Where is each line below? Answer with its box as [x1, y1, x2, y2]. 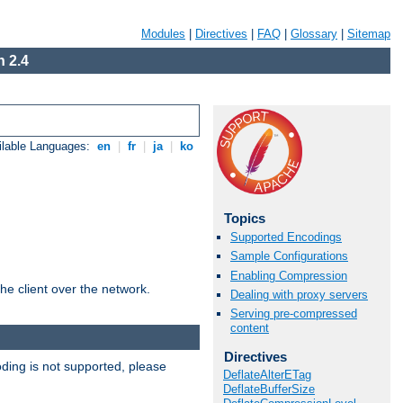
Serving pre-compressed [230, 306, 357, 320]
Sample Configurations [230, 249, 348, 264]
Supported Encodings [230, 230, 342, 245]
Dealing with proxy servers [230, 287, 368, 301]
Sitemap [347, 27, 390, 40]
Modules [141, 27, 185, 40]
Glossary [291, 27, 337, 40]
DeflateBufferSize [223, 382, 315, 397]
